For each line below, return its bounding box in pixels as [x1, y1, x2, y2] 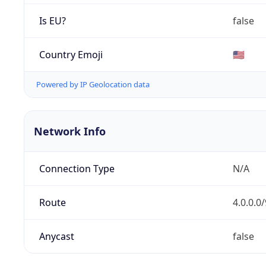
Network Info [34, 124, 106, 139]
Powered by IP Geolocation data [36, 79, 150, 90]
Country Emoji [39, 47, 103, 61]
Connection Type [39, 162, 115, 176]
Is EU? [39, 14, 66, 27]
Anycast [39, 230, 74, 243]
